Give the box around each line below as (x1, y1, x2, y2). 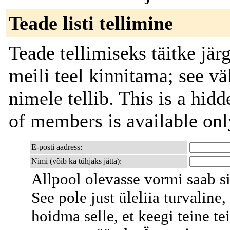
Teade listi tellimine (9, 12, 173, 34)
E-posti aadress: (31, 143, 82, 151)
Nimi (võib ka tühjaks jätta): (31, 157, 122, 165)
